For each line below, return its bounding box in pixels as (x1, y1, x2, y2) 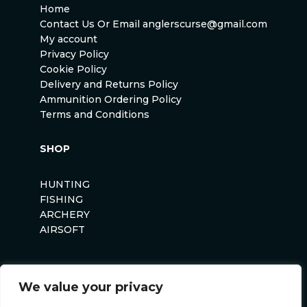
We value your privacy (19, 280, 163, 295)
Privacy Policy (40, 47, 109, 60)
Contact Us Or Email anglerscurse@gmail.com (40, 17, 267, 30)
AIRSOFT (40, 223, 85, 236)
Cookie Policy (40, 62, 107, 75)
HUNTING (40, 177, 90, 191)
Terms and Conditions (40, 108, 149, 121)
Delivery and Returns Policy (40, 77, 178, 90)
